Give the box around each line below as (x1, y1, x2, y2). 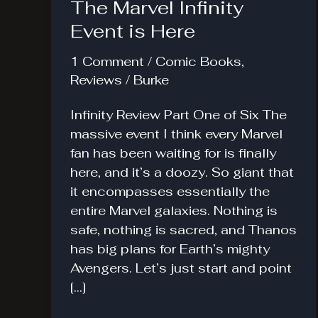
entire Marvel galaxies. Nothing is (70, 202, 278, 219)
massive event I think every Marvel (70, 125, 283, 142)
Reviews (70, 72, 122, 88)
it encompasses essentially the (70, 182, 270, 199)
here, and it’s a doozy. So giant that (70, 163, 294, 180)
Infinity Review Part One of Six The (70, 106, 287, 123)
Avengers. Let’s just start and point (70, 259, 292, 276)
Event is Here (70, 19, 195, 43)
